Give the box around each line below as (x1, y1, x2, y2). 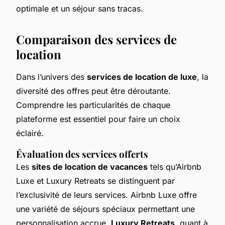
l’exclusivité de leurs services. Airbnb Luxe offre (16, 189, 197, 200)
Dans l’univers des (16, 71, 87, 82)
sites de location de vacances (32, 161, 148, 172)
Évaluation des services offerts (16, 147, 148, 160)
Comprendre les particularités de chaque (16, 99, 170, 110)
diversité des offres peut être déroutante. (16, 85, 171, 96)
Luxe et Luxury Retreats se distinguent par (16, 175, 175, 186)
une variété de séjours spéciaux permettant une (16, 203, 195, 214)
